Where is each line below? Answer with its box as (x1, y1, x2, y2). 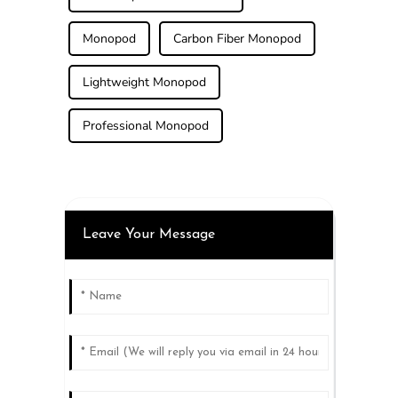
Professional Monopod (82, 116, 209, 134)
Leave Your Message (82, 227, 215, 242)
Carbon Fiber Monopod (172, 29, 301, 47)
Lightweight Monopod (82, 73, 206, 91)
